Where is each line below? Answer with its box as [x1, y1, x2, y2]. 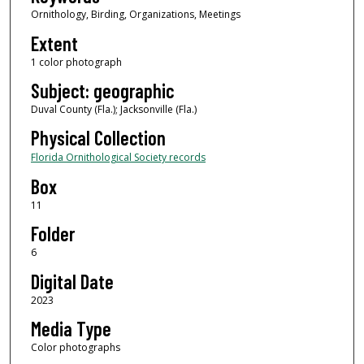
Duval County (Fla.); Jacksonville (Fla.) [30, 102, 197, 116]
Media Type [30, 317, 111, 341]
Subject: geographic [30, 79, 174, 102]
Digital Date [30, 269, 114, 293]
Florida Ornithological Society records [30, 150, 206, 165]
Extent [30, 31, 78, 55]
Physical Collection [30, 126, 166, 150]
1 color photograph [30, 54, 122, 69]
